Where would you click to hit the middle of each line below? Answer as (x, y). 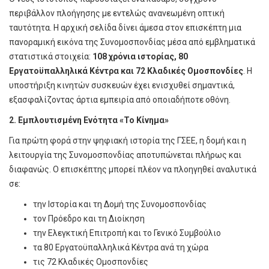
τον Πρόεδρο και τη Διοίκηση (89, 218)
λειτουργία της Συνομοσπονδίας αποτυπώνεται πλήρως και (125, 155)
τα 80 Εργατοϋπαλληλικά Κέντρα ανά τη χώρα (121, 247)
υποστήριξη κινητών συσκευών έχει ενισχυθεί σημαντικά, (122, 85)
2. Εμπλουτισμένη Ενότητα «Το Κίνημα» (89, 120)
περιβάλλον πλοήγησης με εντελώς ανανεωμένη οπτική (117, 13)
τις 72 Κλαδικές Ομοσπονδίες (91, 261)
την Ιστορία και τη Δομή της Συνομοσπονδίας (120, 204)
